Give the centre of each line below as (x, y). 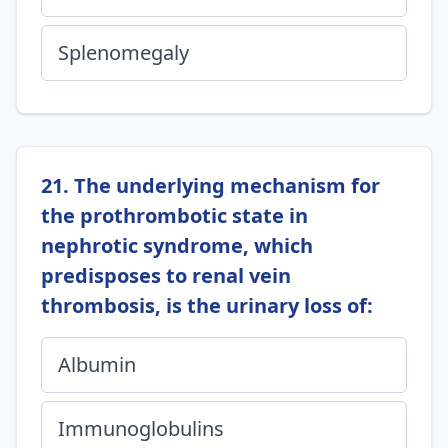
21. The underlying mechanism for (210, 185)
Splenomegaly (123, 52)
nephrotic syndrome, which (177, 245)
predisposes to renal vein (166, 275)
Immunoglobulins (141, 428)
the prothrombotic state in (174, 215)
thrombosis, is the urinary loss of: (207, 305)
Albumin (97, 364)
